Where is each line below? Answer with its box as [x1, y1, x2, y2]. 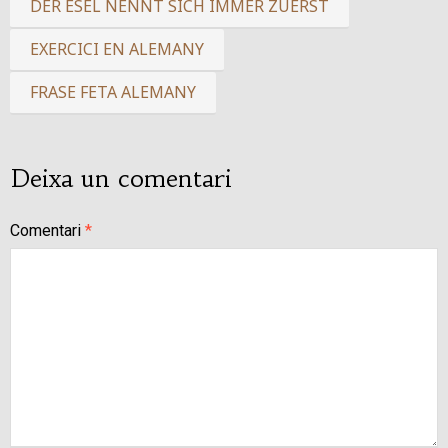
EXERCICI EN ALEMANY [30, 38, 204, 60]
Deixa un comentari [10, 164, 232, 194]
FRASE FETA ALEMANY [30, 81, 196, 103]
